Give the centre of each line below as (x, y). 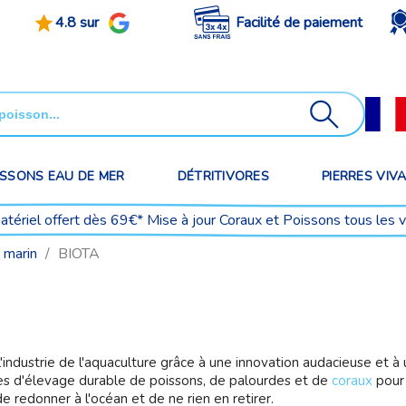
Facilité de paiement (299, 23)
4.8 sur (77, 23)
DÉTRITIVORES (223, 176)
